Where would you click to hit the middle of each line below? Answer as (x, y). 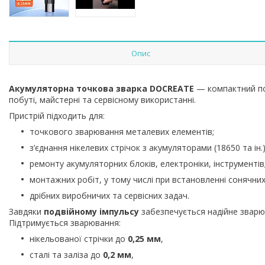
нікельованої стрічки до (79, 238)
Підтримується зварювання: (65, 222)
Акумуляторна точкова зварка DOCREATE (101, 88)
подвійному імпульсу (91, 211)
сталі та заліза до (66, 254)
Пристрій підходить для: (57, 115)
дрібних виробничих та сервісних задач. (109, 195)
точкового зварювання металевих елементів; (122, 131)
